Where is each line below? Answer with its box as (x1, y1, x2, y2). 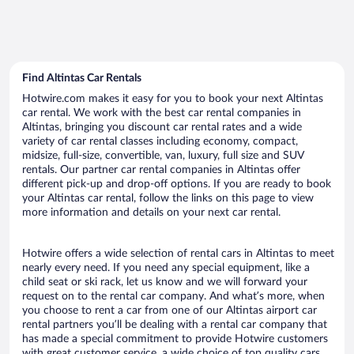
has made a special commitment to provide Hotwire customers (22, 333, 328, 345)
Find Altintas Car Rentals (22, 72, 141, 84)
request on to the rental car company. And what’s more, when (22, 290, 325, 302)
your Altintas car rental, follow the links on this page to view (22, 192, 314, 204)
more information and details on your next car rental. (22, 206, 281, 218)
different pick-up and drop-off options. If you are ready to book (22, 178, 331, 190)
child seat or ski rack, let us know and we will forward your (22, 276, 307, 288)
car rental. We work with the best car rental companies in (22, 107, 301, 119)
